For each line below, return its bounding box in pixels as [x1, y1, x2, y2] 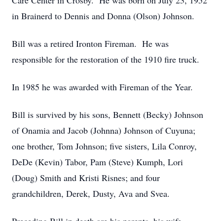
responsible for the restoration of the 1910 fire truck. [12, 53, 199, 65]
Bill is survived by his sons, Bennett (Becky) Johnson [12, 109, 203, 120]
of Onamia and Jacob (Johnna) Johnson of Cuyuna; [12, 124, 195, 136]
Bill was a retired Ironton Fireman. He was [12, 37, 169, 49]
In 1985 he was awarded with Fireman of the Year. [12, 81, 193, 93]
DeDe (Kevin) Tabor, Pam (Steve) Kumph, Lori [12, 156, 183, 168]
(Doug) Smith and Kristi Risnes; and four [12, 172, 160, 184]
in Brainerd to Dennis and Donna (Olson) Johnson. [12, 10, 194, 22]
